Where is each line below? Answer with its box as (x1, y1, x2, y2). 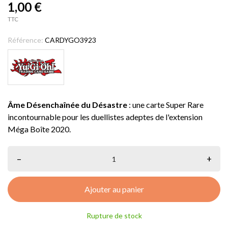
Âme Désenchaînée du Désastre (8, 100, 127, 109)
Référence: (8, 36, 43, 44)
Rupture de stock (86, 211, 142, 220)
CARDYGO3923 (45, 36, 96, 44)
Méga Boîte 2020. (8, 124, 71, 134)
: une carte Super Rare (127, 100, 204, 109)
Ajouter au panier (84, 184, 144, 194)
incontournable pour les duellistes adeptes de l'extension (8, 112, 203, 122)
